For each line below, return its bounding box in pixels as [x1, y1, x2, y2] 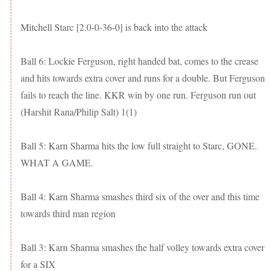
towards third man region [21, 207, 116, 220]
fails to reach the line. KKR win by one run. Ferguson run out [21, 88, 256, 102]
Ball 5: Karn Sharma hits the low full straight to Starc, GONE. [21, 139, 257, 152]
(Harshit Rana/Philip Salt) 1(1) [21, 105, 137, 119]
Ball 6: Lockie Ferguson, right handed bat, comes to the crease [21, 54, 258, 68]
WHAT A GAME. [21, 156, 96, 169]
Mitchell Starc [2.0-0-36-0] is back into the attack [21, 21, 207, 34]
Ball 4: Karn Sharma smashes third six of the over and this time [21, 190, 260, 203]
